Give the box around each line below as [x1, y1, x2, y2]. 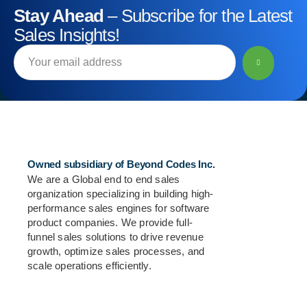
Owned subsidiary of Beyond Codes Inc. [27, 158, 215, 170]
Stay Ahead [14, 5, 103, 26]
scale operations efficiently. [27, 260, 151, 271]
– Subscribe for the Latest [103, 5, 293, 26]
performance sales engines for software [27, 202, 210, 214]
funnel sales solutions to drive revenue [27, 231, 204, 243]
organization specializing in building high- [27, 188, 214, 199]
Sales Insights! [14, 25, 119, 45]
